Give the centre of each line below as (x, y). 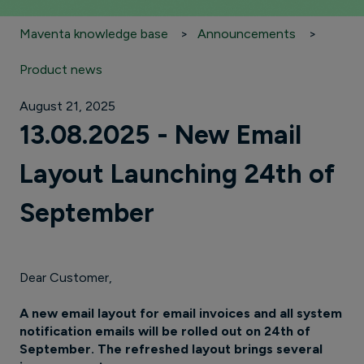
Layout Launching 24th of (177, 174)
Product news (61, 70)
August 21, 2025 (67, 106)
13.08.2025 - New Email (160, 135)
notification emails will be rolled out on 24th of (165, 331)
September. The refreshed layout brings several (171, 349)
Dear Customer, (66, 278)
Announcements (247, 33)
